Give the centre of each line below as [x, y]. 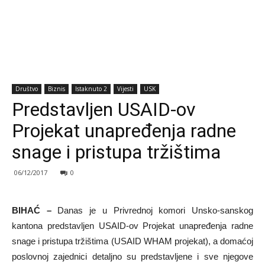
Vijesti [125, 89]
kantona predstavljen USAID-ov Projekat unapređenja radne [132, 226]
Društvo [27, 89]
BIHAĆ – [32, 210]
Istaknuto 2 [91, 89]
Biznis [56, 89]
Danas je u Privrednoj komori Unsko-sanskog [152, 210]
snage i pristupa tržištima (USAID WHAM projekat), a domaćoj [132, 241]
